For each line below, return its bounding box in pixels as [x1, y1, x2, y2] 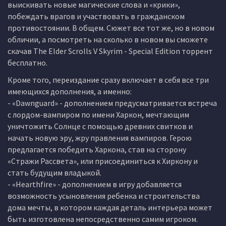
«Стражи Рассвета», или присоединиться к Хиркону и [8, 156, 198, 166]
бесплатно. [8, 58, 47, 68]
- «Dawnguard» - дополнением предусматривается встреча [8, 98, 217, 108]
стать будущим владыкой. [8, 167, 101, 178]
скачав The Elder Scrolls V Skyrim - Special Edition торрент [8, 46, 213, 56]
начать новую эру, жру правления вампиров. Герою [8, 133, 192, 143]
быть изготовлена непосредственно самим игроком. [8, 214, 198, 224]
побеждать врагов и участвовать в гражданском [8, 11, 185, 21]
